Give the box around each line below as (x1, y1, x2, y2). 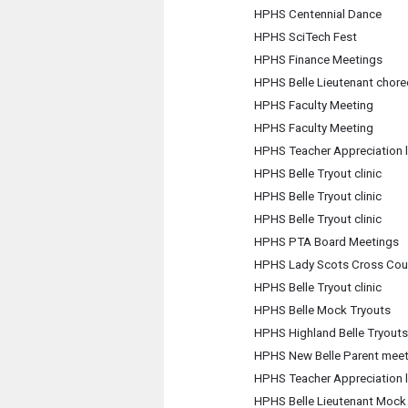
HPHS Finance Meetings (253, 53, 382, 66)
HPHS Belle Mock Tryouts (253, 303, 391, 317)
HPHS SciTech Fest (253, 30, 357, 44)
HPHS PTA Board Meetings (253, 235, 399, 249)
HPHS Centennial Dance (253, 7, 382, 21)
